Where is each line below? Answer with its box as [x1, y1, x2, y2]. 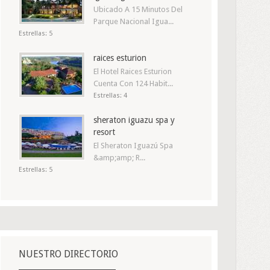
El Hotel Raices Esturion [93, 67, 172, 76]
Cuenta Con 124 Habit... [93, 79, 173, 88]
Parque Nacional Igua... [93, 17, 174, 26]
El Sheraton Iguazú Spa [93, 141, 173, 150]
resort [93, 127, 115, 137]
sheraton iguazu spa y [93, 115, 175, 125]
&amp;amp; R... [93, 153, 145, 162]
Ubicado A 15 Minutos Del [93, 5, 183, 14]
